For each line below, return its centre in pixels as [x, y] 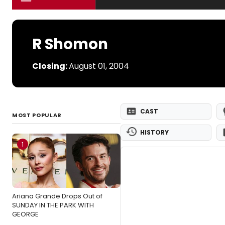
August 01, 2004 [99, 66]
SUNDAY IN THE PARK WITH [53, 205]
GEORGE [25, 214]
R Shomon [70, 44]
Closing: [50, 66]
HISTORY [154, 132]
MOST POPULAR [37, 115]
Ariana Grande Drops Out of [57, 196]
